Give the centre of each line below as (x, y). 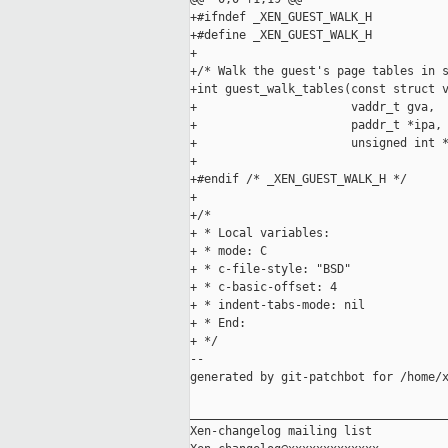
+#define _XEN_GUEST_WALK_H (281, 35)
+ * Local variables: (260, 233)
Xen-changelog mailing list (281, 431)
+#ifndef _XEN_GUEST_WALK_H (281, 17)
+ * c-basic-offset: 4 (263, 287)
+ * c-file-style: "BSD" (270, 269)
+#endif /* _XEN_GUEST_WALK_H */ (298, 179)
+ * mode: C (228, 251)
